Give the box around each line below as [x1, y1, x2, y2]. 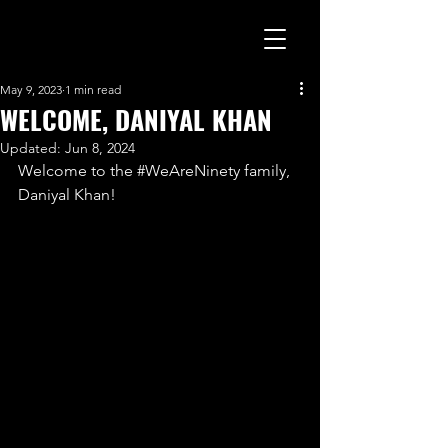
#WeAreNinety [137, 161, 240, 180]
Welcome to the [18, 161, 137, 180]
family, [240, 161, 294, 180]
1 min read [65, 82, 121, 97]
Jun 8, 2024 [65, 139, 135, 157]
